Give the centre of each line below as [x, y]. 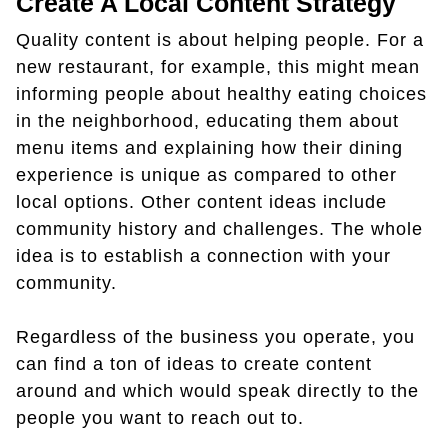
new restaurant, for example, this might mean [218, 67]
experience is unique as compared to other [206, 175]
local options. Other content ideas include [201, 202]
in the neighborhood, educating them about [207, 121]
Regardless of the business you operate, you [215, 337]
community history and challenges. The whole [219, 229]
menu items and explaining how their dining [209, 148]
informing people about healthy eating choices [221, 94]
